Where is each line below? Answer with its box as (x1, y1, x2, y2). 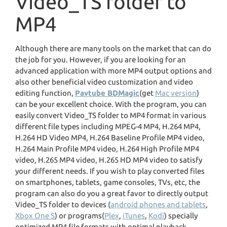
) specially (164, 211, 198, 220)
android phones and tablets (110, 200, 206, 209)
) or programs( (55, 211, 104, 220)
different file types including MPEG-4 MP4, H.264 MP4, (15, 122, 201, 131)
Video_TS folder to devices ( (15, 200, 110, 209)
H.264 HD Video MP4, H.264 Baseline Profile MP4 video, (15, 133, 205, 142)
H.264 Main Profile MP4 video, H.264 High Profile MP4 (15, 144, 199, 154)
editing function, (15, 89, 75, 98)
